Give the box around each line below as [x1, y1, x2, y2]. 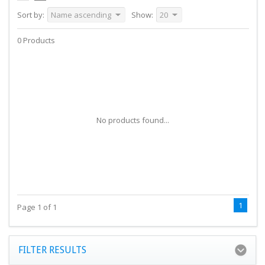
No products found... [96, 114, 170, 125]
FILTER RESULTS [18, 244, 86, 256]
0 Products [17, 34, 55, 46]
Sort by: [17, 9, 44, 20]
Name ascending [50, 9, 111, 20]
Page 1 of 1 [17, 201, 57, 212]
